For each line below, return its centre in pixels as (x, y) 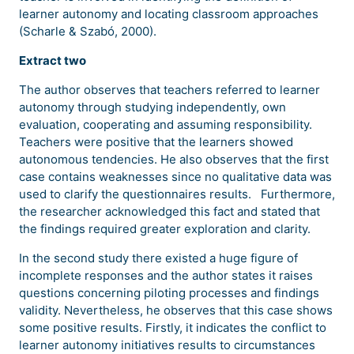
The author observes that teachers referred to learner (169, 90)
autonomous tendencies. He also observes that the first (174, 159)
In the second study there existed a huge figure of (158, 258)
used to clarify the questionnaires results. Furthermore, (177, 194)
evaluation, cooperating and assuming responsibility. (166, 124)
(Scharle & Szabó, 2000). (88, 31)
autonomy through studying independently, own (153, 107)
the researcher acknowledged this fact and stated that (169, 211)
